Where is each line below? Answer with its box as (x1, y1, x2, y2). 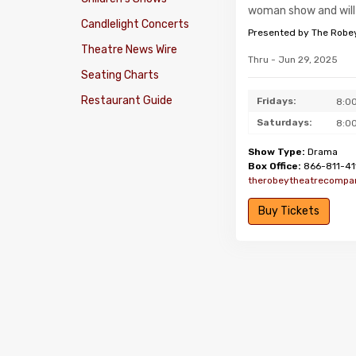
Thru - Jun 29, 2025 (248, 54, 338, 65)
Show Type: (248, 146, 305, 157)
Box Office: (248, 161, 301, 172)
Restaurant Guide (81, 94, 172, 107)
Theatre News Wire (81, 43, 177, 56)
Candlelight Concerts (81, 17, 189, 31)
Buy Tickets (258, 204, 319, 218)
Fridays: (257, 95, 296, 106)
